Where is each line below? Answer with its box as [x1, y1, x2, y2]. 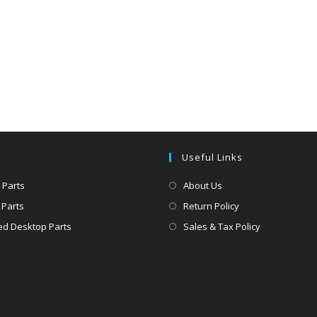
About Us [183, 178, 222, 192]
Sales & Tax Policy [183, 219, 260, 233]
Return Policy [183, 199, 239, 212]
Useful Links [182, 150, 243, 163]
